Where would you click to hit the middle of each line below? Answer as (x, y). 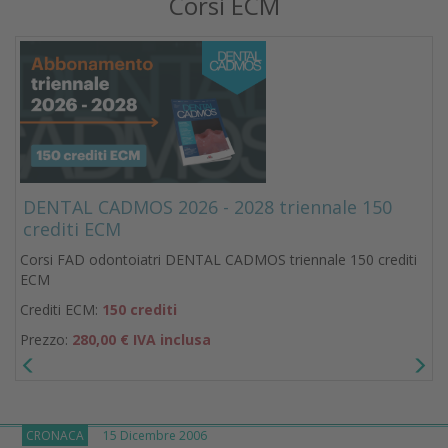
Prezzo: (46, 339)
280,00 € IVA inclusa (141, 339)
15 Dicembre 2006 (147, 436)
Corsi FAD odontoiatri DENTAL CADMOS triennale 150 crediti (218, 259)
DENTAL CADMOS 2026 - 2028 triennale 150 (207, 206)
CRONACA (55, 436)
